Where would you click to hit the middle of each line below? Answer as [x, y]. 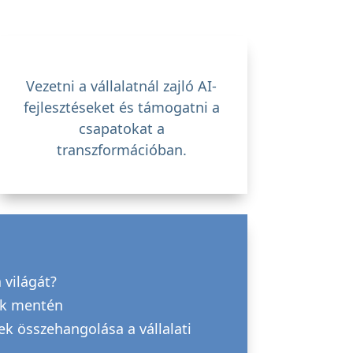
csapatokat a [121, 128]
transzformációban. [121, 149]
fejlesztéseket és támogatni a [121, 107]
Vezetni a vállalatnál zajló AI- [122, 85]
